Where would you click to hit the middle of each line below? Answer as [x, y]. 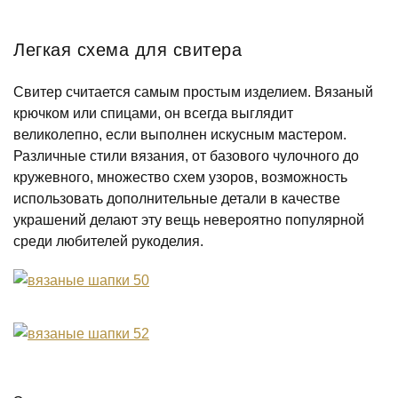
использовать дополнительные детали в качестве [177, 199]
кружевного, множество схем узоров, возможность [180, 177]
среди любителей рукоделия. [108, 241]
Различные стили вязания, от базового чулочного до [186, 156]
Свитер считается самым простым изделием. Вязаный [193, 92]
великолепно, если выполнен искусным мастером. [180, 135]
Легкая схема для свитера [127, 50]
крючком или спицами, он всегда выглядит [153, 113]
